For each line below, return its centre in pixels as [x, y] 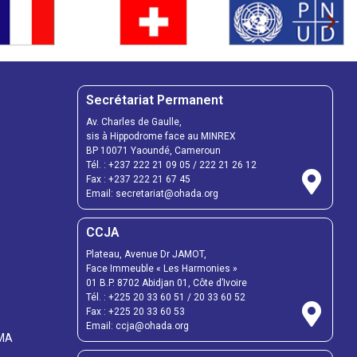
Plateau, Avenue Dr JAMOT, [146, 254]
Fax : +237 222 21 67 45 [138, 179]
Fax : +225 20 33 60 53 [135, 311]
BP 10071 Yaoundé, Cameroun [153, 150]
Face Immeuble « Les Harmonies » [162, 268]
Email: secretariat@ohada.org [152, 193]
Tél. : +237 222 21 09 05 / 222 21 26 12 [171, 165]
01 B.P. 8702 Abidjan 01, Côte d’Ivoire [167, 282]
